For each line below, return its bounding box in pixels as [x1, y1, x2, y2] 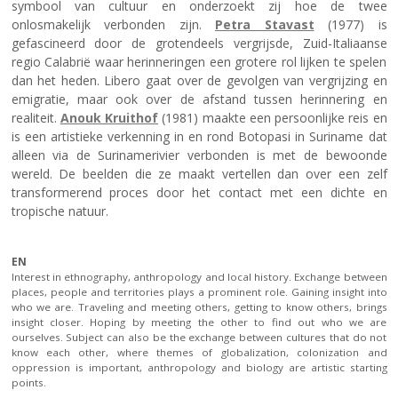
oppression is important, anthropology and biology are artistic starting [11, 361, 387, 375]
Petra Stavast [215, 16, 314, 34]
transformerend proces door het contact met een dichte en [11, 184, 387, 202]
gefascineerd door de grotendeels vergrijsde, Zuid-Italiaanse [11, 35, 387, 52]
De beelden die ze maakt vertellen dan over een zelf [59, 165, 387, 183]
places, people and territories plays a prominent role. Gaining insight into [11, 285, 387, 299]
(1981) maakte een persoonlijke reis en [158, 109, 387, 127]
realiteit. [11, 109, 60, 127]
